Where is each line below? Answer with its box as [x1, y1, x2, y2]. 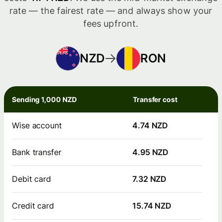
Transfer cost [133, 95, 177, 104]
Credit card [12, 201, 55, 211]
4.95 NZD [132, 147, 169, 158]
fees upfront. [83, 18, 139, 29]
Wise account [12, 120, 62, 131]
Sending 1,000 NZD [12, 95, 77, 104]
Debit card [12, 174, 52, 184]
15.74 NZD [132, 201, 172, 211]
